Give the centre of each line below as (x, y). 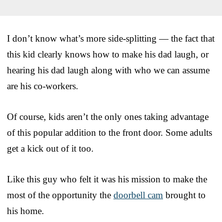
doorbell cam (138, 195)
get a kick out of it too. (50, 148)
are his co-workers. (43, 86)
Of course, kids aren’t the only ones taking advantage (108, 116)
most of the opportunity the (60, 195)
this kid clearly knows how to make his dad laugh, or (108, 54)
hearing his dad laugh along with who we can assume (108, 70)
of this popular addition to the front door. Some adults (110, 132)
